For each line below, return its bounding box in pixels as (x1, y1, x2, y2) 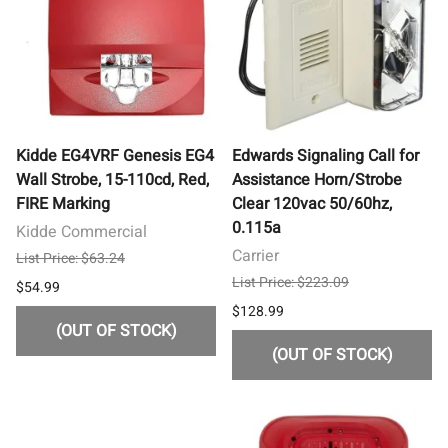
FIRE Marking (16, 191, 110, 216)
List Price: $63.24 (16, 247, 125, 269)
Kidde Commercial (16, 219, 147, 244)
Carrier (232, 243, 279, 268)
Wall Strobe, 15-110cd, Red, (16, 167, 209, 192)
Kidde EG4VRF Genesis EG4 (16, 143, 214, 168)
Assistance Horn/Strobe (232, 167, 402, 192)
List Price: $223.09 (232, 271, 349, 293)
